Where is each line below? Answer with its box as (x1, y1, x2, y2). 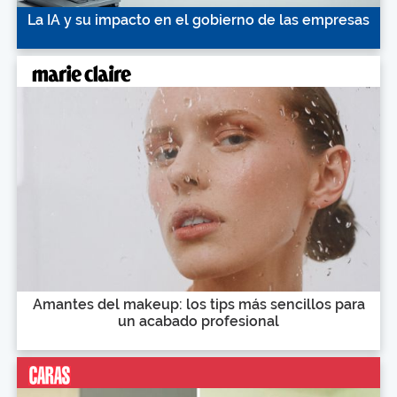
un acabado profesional (118, 312, 279, 330)
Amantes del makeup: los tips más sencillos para (32, 295, 365, 313)
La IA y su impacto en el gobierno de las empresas (27, 12, 370, 29)
